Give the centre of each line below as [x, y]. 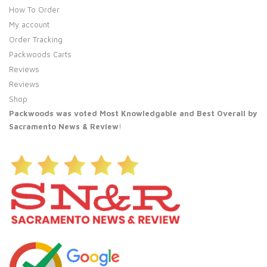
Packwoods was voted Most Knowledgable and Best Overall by [133, 113]
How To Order [34, 9]
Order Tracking [36, 39]
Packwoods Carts [40, 54]
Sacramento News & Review [64, 126]
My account [29, 24]
